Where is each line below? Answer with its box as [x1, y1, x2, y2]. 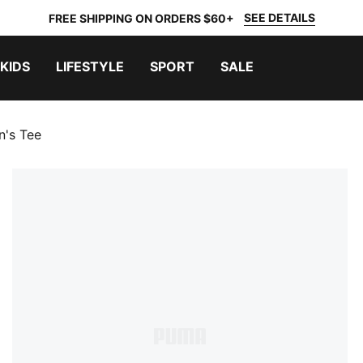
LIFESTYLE [56, 58, 124, 75]
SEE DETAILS [243, 11, 315, 24]
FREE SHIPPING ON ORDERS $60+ [48, 11, 234, 25]
